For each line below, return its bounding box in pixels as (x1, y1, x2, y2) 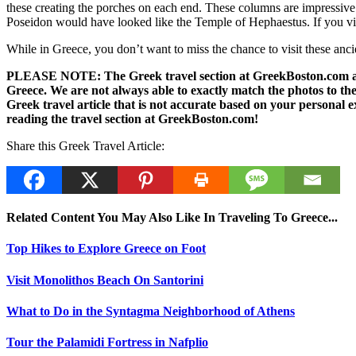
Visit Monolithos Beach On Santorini (6, 273, 203, 287)
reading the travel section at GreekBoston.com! (6, 111, 258, 126)
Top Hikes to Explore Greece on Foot (6, 242, 206, 256)
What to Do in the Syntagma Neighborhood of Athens (6, 304, 295, 318)
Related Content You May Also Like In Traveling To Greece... (6, 211, 338, 225)
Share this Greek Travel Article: (6, 138, 164, 153)
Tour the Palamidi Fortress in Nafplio (6, 335, 208, 350)
